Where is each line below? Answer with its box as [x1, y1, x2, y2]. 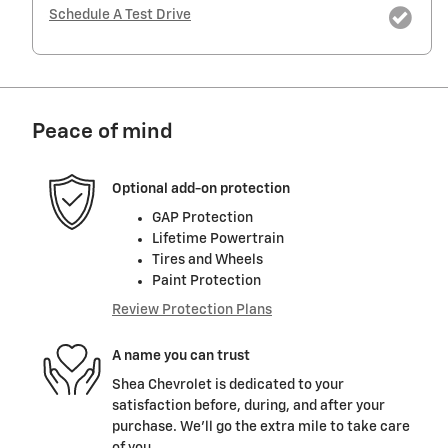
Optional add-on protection [112, 181, 290, 196]
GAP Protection [152, 211, 253, 226]
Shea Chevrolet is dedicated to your [112, 378, 344, 393]
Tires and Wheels [152, 253, 263, 268]
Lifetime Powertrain [152, 232, 284, 247]
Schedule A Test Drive [49, 8, 191, 23]
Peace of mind [32, 122, 173, 144]
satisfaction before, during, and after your [112, 399, 385, 414]
